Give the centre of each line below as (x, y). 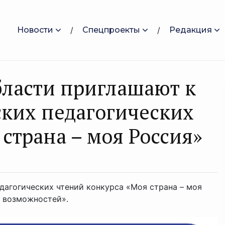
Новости (35, 30)
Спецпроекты (111, 30)
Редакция (191, 30)
